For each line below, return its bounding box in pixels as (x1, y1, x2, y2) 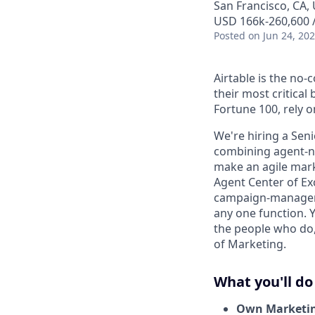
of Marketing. (214, 236, 286, 252)
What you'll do (214, 272, 313, 291)
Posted (214, 29, 245, 42)
